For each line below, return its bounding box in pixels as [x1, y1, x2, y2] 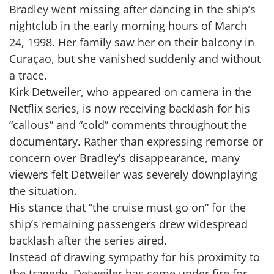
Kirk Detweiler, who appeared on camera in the [9, 84, 251, 100]
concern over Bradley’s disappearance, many [9, 150, 240, 166]
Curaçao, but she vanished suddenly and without [9, 51, 261, 67]
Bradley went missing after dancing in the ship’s [9, 2, 256, 17]
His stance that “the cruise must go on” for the [9, 200, 246, 215]
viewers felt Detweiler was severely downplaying [9, 167, 257, 182]
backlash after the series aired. [9, 233, 167, 248]
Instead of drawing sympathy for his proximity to [9, 250, 260, 265]
